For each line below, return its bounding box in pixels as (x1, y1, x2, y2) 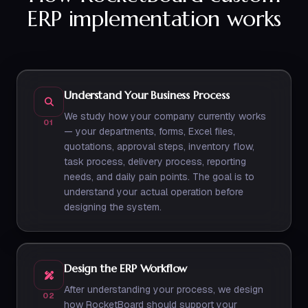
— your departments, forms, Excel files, (64, 125, 235, 137)
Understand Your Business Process (64, 88, 230, 102)
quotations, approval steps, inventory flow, (64, 140, 254, 153)
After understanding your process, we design (64, 283, 263, 296)
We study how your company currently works (64, 110, 266, 122)
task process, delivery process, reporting (64, 155, 246, 168)
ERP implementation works (26, 5, 282, 32)
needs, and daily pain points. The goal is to (64, 170, 254, 183)
